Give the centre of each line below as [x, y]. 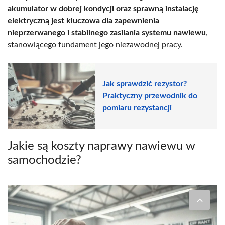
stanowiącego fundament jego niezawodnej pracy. [95, 44]
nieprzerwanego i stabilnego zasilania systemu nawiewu [107, 32]
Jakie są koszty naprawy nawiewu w [101, 146]
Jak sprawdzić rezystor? [145, 84]
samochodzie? [44, 160]
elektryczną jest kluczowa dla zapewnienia [83, 20]
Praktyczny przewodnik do [150, 96]
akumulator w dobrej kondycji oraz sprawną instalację [103, 8]
